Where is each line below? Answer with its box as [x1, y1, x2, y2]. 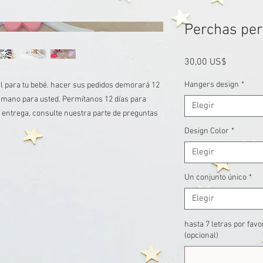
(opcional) [184, 231, 218, 241]
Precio [226, 56, 251, 68]
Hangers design [184, 80, 239, 90]
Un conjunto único [184, 173, 247, 183]
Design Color [184, 126, 229, 136]
